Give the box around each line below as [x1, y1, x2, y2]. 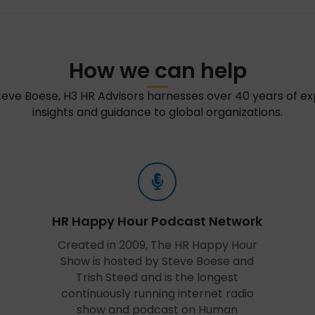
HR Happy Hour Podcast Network [52, 212, 263, 230]
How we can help [68, 56, 247, 86]
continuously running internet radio [60, 285, 254, 302]
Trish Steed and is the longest [76, 269, 239, 285]
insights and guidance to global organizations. [32, 104, 283, 120]
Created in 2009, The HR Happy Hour [57, 237, 257, 253]
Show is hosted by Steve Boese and [60, 253, 255, 269]
